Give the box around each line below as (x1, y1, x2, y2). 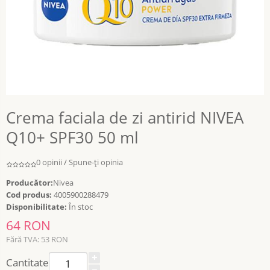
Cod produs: (6, 189, 52, 200)
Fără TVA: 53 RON (6, 234, 68, 245)
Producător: (6, 177, 53, 188)
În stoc (67, 201, 93, 212)
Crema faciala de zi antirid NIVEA (6, 107, 243, 128)
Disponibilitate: (6, 201, 67, 212)
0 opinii (36, 157, 62, 168)
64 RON (6, 217, 51, 234)
